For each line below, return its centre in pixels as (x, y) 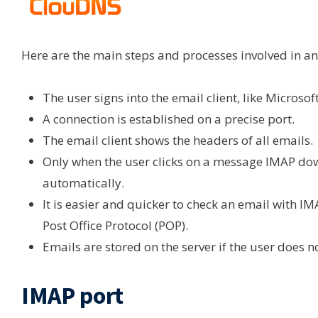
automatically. (83, 183)
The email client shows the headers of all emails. (178, 141)
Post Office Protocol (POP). (115, 226)
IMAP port (72, 296)
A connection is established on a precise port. (169, 119)
